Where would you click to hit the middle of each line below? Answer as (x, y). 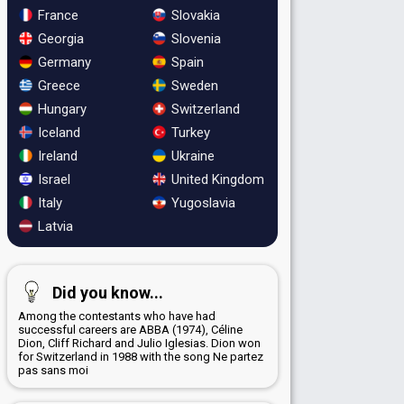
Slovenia (194, 38)
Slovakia (193, 15)
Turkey (188, 132)
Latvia (54, 226)
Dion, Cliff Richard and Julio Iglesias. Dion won (139, 343)
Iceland (57, 132)
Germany (63, 62)
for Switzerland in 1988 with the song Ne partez (141, 356)
